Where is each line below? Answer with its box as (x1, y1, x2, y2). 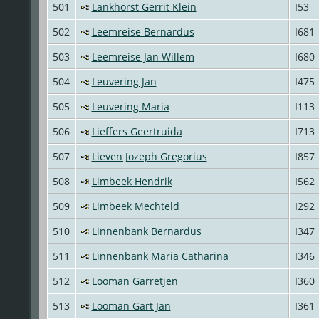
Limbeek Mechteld (91, 199, 179, 213)
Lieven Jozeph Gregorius (91, 149, 207, 163)
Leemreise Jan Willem (91, 49, 194, 63)
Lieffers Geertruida (91, 124, 182, 138)
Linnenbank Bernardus (91, 224, 202, 238)
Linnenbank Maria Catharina (91, 249, 229, 263)
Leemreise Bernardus (91, 24, 194, 38)
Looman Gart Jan (91, 298, 171, 313)
